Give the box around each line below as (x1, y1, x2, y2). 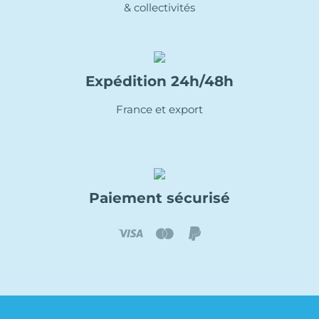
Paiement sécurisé (89, 189, 230, 206)
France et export (116, 103, 203, 117)
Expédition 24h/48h (85, 73, 234, 90)
